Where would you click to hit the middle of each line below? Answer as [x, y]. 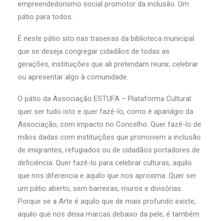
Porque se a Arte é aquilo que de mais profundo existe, [107, 201]
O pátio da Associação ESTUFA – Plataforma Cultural [104, 99]
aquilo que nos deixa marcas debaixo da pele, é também [109, 214]
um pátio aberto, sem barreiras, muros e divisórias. [100, 188]
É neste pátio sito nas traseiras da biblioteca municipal [106, 38]
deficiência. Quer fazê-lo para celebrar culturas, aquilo [105, 163]
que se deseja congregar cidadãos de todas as [94, 51]
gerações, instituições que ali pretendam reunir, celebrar [108, 64]
